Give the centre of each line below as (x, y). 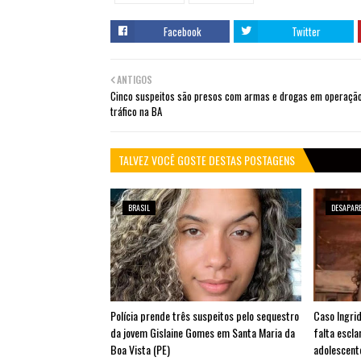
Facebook (182, 31)
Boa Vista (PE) (140, 349)
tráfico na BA (136, 111)
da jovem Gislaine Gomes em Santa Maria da (203, 332)
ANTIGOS (135, 79)
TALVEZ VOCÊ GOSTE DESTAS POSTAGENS (207, 160)
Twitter (306, 31)
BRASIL (139, 207)
